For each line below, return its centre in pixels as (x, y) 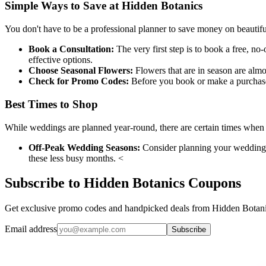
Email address (31, 229)
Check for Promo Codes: (79, 81)
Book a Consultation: (71, 49)
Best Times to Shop (51, 104)
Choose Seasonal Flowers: (81, 71)
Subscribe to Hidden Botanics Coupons (123, 183)
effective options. (61, 60)
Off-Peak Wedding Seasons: (84, 147)
